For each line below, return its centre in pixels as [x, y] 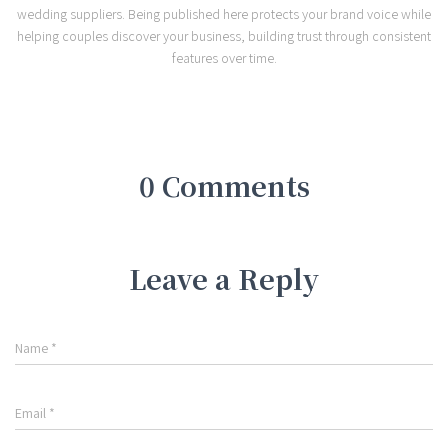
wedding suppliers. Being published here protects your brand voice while [224, 14]
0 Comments [224, 186]
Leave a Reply [224, 279]
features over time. [224, 58]
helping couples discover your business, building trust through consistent [224, 36]
